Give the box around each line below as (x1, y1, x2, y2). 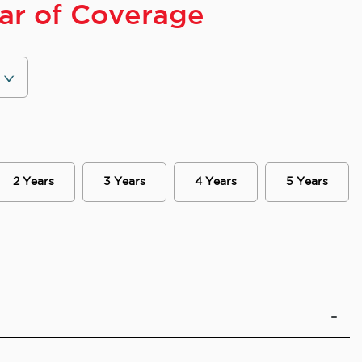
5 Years (286, 177, 329, 187)
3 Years (103, 177, 146, 187)
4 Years (195, 177, 238, 187)
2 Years (12, 177, 54, 187)
